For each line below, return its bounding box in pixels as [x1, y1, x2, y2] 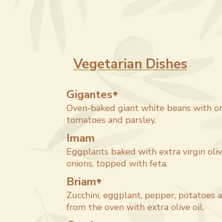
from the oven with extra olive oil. [66, 201, 205, 213]
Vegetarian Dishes [73, 55, 187, 73]
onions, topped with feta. [66, 158, 168, 169]
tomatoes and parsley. [66, 114, 157, 126]
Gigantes [66, 87, 113, 102]
